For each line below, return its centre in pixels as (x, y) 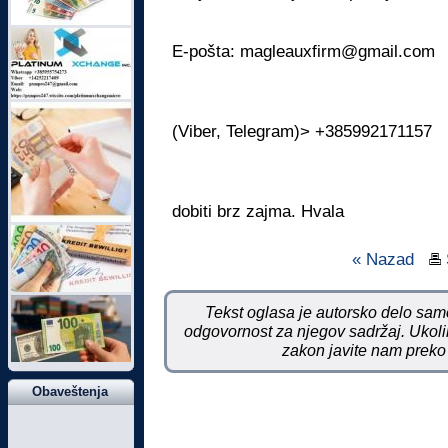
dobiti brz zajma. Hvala (257, 211)
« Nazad (383, 259)
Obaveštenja (70, 391)
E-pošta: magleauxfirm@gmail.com (303, 51)
